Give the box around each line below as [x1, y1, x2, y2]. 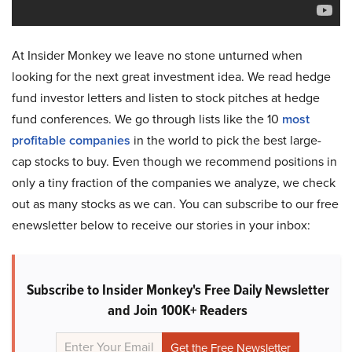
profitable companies [12, 130, 130, 149]
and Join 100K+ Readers [108, 298, 247, 321]
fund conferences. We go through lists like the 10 [12, 109, 282, 128]
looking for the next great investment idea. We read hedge [12, 67, 331, 86]
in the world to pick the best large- [130, 130, 321, 149]
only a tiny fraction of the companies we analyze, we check [12, 173, 335, 192]
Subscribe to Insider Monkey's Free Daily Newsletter [26, 277, 329, 301]
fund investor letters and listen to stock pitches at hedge [12, 88, 320, 107]
